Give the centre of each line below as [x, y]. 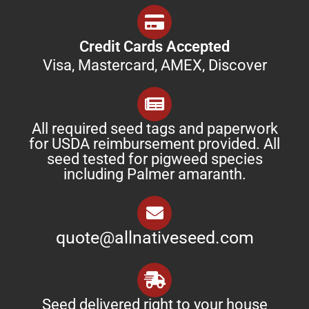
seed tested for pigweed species [154, 159]
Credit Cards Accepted [154, 46]
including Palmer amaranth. [154, 174]
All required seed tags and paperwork [154, 128]
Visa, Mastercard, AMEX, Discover [154, 65]
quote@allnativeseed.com [154, 237]
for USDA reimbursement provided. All [154, 143]
